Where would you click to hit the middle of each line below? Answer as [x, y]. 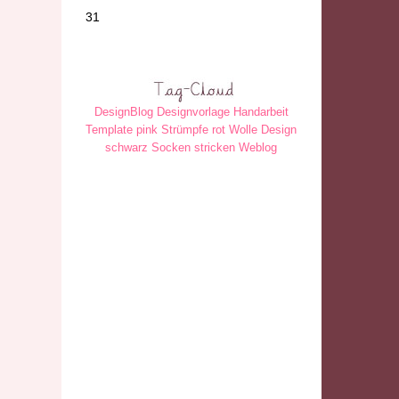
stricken [215, 147]
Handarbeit [261, 111]
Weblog [258, 147]
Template [110, 129]
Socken [171, 147]
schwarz [127, 147]
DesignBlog [123, 111]
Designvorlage [193, 111]
